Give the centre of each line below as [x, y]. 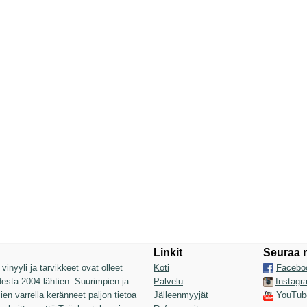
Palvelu [168, 281]
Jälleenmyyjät [181, 295]
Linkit [168, 253]
